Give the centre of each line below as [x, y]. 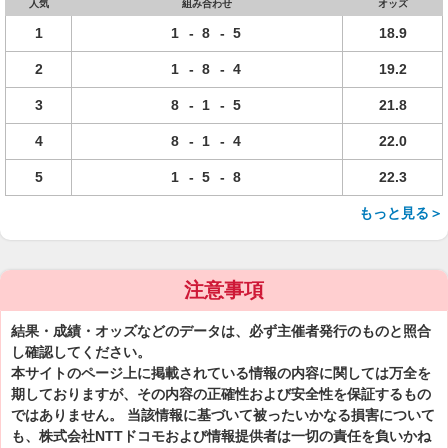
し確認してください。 [81, 352]
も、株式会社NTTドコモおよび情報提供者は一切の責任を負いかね [221, 436]
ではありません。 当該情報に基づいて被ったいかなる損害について [223, 415]
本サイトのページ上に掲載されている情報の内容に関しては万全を [221, 373]
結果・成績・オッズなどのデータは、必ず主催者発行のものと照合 [221, 331]
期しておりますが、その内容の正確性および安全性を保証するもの [221, 394]
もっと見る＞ [401, 213]
